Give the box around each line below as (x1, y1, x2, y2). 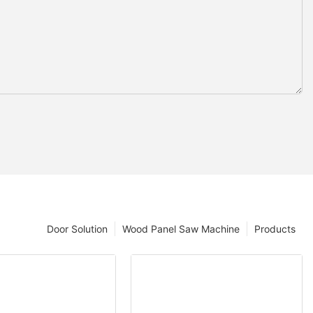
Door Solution (47, 222, 108, 235)
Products (254, 222, 296, 235)
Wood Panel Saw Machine (122, 222, 240, 235)
